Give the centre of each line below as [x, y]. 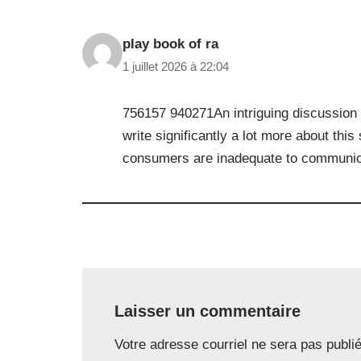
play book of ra [170, 44]
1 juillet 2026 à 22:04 [176, 66]
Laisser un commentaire [207, 311]
